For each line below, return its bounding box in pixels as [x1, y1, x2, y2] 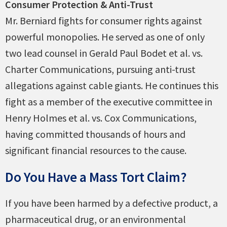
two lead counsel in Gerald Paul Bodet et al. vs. [5, 47, 203, 60]
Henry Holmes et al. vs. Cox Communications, [5, 111, 197, 125]
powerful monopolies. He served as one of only [5, 30, 205, 44]
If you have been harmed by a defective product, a [5, 197, 218, 210]
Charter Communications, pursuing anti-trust [5, 63, 196, 76]
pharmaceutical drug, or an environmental [5, 213, 186, 226]
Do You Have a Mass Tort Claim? [5, 168, 186, 186]
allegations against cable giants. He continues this [5, 79, 218, 92]
